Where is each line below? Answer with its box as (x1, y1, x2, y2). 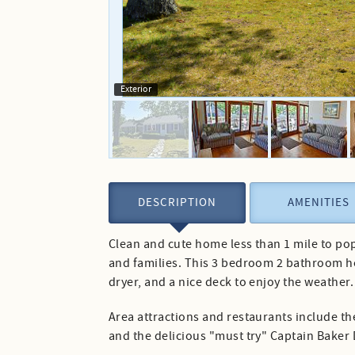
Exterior (120, 83, 151, 96)
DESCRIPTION (138, 195, 217, 212)
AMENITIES (288, 195, 350, 212)
